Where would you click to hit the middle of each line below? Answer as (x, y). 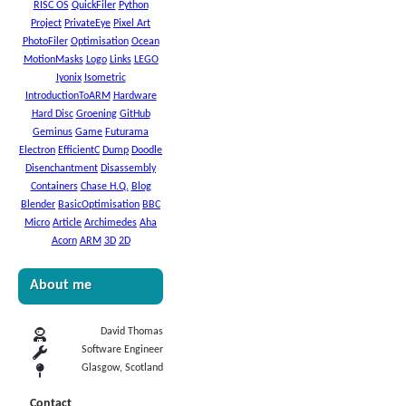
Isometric (105, 78)
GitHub (135, 114)
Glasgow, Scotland (122, 368)
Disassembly (128, 169)
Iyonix (68, 78)
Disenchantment (62, 169)
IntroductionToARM (68, 96)
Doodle (147, 150)
